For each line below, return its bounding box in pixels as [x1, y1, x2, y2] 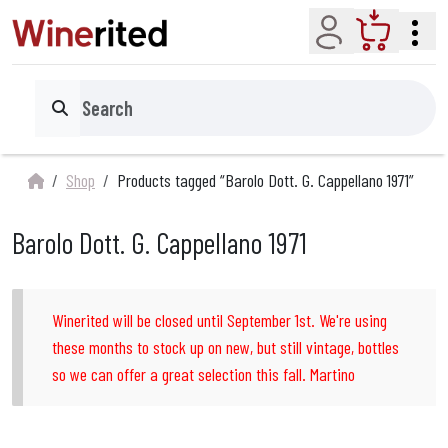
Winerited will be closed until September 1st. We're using [52, 309, 388, 332]
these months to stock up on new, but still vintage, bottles [52, 336, 400, 359]
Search [46, 109, 86, 128]
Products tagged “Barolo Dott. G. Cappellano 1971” [117, 169, 414, 191]
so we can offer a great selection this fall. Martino [52, 363, 356, 386]
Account [348, 14, 395, 36]
